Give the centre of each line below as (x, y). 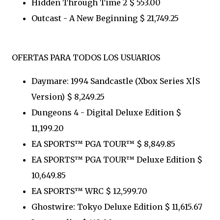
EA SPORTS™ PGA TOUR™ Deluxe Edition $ (117, 159)
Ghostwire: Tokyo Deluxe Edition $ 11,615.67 (117, 206)
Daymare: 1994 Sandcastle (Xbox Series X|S (116, 81)
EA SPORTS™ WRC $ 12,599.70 (89, 191)
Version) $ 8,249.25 (68, 96)
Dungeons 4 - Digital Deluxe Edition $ (106, 112)
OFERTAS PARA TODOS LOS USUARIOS (86, 57)
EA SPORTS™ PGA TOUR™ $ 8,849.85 (103, 144)
